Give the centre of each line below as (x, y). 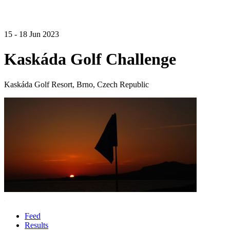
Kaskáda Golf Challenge (90, 59)
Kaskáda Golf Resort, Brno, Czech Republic (76, 84)
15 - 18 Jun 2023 (32, 34)
